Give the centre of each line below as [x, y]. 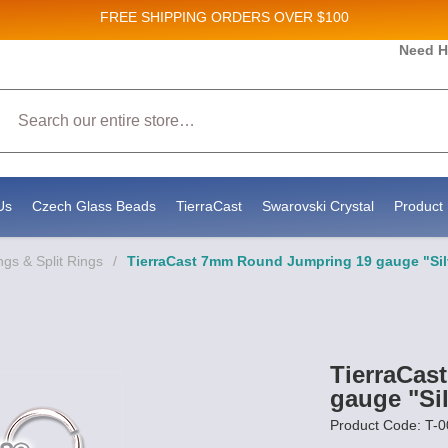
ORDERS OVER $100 [279, 17]
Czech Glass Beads [93, 206]
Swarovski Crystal [317, 206]
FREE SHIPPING [153, 17]
